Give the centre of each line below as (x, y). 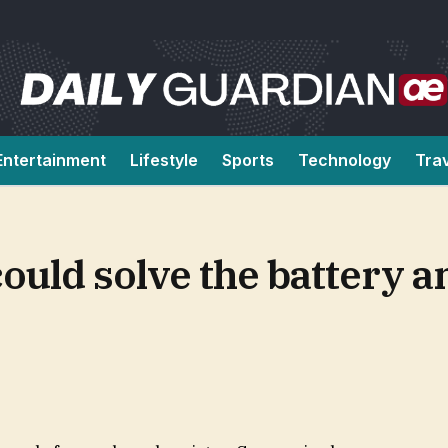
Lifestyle (164, 160)
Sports (248, 160)
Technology (344, 160)
